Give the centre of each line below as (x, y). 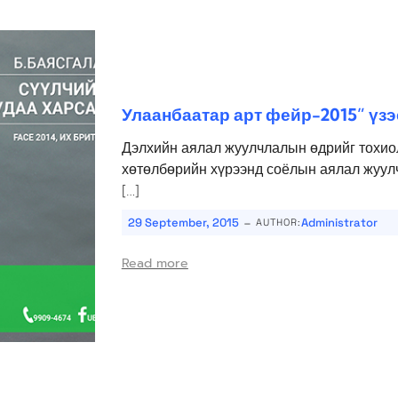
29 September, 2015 (183, 223)
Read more (155, 264)
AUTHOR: (278, 223)
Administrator (339, 223)
